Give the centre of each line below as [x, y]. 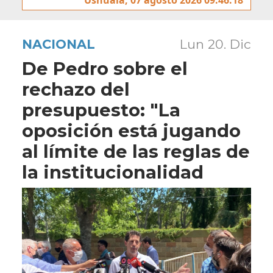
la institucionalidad [113, 172]
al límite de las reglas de [136, 151]
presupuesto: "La [101, 110]
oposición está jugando [131, 130]
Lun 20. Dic [215, 44]
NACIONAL [58, 44]
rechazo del [76, 89]
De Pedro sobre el [105, 68]
